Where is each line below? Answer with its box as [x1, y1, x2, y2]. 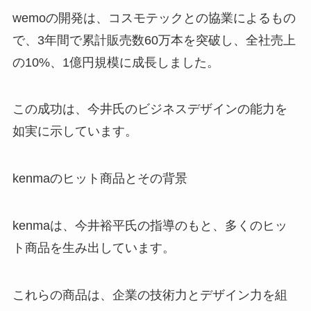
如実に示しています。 [12, 124, 137, 139]
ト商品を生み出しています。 [12, 240, 175, 255]
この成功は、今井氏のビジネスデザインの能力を [12, 102, 287, 117]
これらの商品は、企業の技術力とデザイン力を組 [12, 287, 287, 302]
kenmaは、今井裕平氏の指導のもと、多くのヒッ [12, 218, 287, 233]
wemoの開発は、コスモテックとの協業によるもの [12, 10, 296, 25]
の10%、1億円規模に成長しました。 [12, 55, 219, 69]
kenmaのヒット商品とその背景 [12, 171, 187, 186]
